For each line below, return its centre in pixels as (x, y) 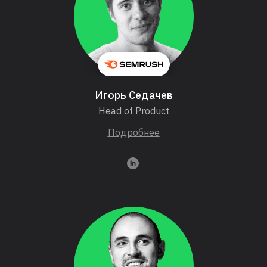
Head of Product (133, 111)
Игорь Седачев (133, 95)
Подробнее (133, 133)
